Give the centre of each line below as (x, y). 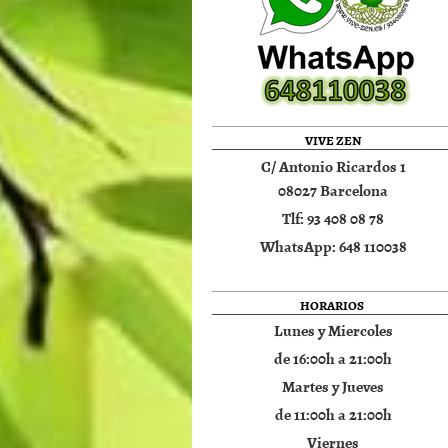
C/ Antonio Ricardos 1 (333, 165)
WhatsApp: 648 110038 (333, 245)
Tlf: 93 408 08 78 (333, 217)
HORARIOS (333, 304)
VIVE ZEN (333, 140)
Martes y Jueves (333, 386)
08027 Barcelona (333, 189)
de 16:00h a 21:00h (333, 358)
